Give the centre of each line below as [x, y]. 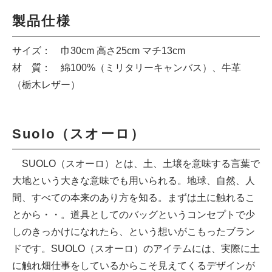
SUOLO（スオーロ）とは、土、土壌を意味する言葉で [136, 163]
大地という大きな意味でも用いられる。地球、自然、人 [134, 180]
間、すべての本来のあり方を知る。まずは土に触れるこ [134, 197]
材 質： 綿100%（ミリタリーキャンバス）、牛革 [127, 67]
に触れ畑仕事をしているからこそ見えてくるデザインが [134, 265]
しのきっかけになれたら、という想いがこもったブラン [134, 231]
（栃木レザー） [46, 84]
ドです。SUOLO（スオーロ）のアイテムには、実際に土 [136, 248]
